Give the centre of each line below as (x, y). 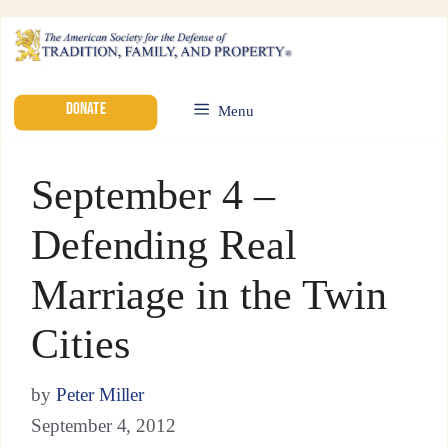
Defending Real (163, 244)
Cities (80, 344)
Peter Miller (100, 395)
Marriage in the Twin (209, 294)
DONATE (85, 108)
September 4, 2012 (103, 426)
